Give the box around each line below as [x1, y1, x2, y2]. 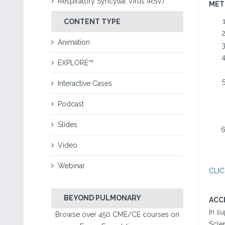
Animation [58, 38, 90, 46]
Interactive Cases [58, 79, 112, 87]
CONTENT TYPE [64, 18, 121, 26]
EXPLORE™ [58, 59, 93, 67]
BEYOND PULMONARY [64, 194, 141, 202]
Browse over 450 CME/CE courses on [55, 210, 179, 218]
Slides [58, 121, 77, 129]
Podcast [58, 100, 84, 108]
